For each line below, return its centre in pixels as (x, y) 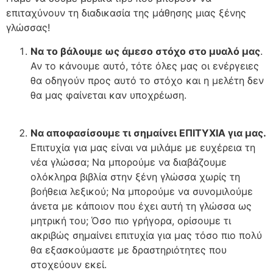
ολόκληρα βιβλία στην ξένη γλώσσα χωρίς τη (135, 176)
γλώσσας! (28, 28)
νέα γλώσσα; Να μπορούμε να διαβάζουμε (129, 162)
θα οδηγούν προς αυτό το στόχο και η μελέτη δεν (147, 80)
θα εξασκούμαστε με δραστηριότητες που (129, 250)
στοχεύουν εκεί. (69, 264)
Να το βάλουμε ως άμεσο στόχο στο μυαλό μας (145, 51)
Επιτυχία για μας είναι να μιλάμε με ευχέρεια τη (143, 147)
